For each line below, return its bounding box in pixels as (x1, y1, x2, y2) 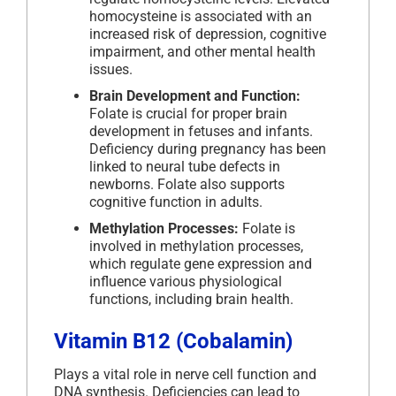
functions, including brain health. (89, 291, 293, 308)
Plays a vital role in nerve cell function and (54, 366, 316, 384)
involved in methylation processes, (89, 238, 303, 255)
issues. (89, 61, 133, 79)
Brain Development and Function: (89, 88, 301, 105)
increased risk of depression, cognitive (89, 26, 326, 43)
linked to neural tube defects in (89, 158, 280, 176)
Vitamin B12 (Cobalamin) (54, 329, 293, 354)
